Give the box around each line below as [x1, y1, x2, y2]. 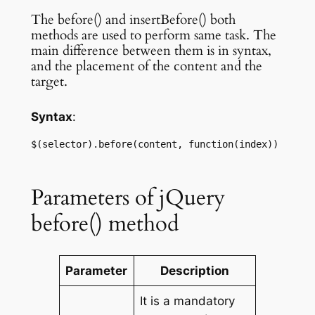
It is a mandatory [140, 293, 236, 308]
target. [30, 72, 67, 91]
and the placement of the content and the [30, 57, 262, 75]
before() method [30, 209, 179, 239]
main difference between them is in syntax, [30, 41, 271, 60]
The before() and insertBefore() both [30, 11, 236, 29]
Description [160, 263, 229, 278]
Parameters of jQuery [30, 183, 225, 213]
